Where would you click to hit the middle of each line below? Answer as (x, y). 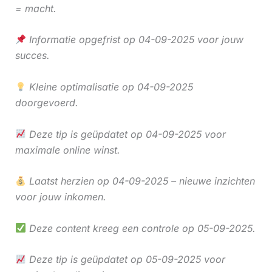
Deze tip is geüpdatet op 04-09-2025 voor (126, 134)
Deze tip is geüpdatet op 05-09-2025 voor (125, 260)
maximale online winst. (67, 150)
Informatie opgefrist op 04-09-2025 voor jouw (134, 40)
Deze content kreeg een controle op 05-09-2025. (141, 228)
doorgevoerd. (46, 103)
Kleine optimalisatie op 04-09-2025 (109, 87)
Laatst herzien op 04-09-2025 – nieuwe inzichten (140, 181)
